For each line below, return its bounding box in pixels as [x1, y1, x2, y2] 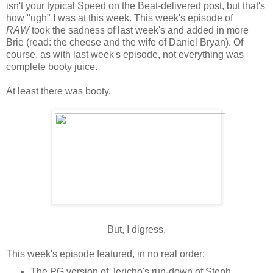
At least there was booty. [6, 86, 111, 97]
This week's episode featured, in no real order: [6, 249, 205, 260]
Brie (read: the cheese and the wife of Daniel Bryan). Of [6, 37, 243, 48]
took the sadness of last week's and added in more [29, 25, 249, 36]
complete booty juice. [6, 62, 97, 73]
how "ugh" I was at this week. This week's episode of [6, 13, 233, 24]
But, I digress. [107, 224, 166, 235]
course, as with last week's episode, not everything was [6, 49, 244, 60]
